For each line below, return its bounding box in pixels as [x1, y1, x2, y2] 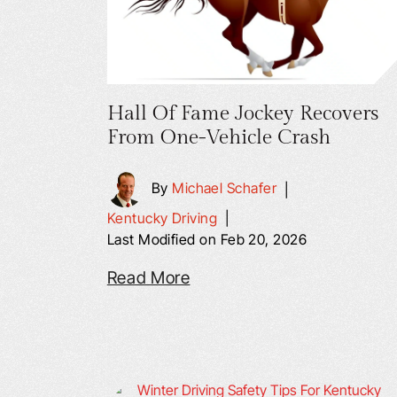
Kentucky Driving [106, 209, 218, 227]
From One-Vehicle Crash [106, 125, 331, 150]
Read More [106, 268, 191, 288]
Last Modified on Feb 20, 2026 [106, 230, 307, 248]
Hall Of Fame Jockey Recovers [106, 101, 378, 126]
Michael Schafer [172, 179, 277, 198]
